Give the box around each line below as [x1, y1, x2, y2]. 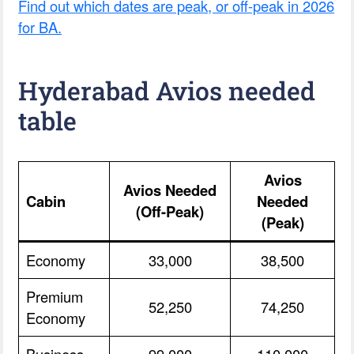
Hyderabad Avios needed [18, 73, 316, 107]
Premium [26, 285, 84, 307]
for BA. [18, 16, 62, 37]
